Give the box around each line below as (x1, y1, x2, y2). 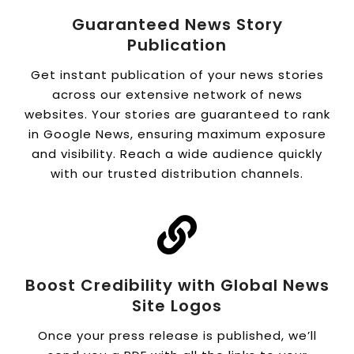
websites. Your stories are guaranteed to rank (24, 105, 330, 122)
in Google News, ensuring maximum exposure (28, 125, 326, 142)
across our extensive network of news (51, 85, 303, 103)
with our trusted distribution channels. (51, 164, 303, 182)
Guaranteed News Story (71, 13, 283, 36)
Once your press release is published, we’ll (37, 326, 317, 344)
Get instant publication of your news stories (30, 66, 324, 83)
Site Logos (132, 294, 222, 317)
